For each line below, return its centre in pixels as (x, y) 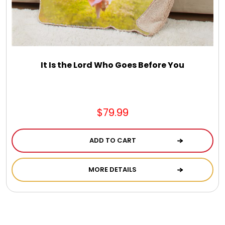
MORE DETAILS (113, 170)
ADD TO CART (113, 141)
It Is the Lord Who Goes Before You (113, 65)
